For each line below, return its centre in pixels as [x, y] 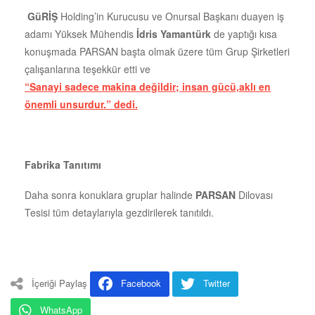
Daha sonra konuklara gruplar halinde [110, 194]
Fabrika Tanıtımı [63, 164]
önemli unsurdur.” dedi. [81, 104]
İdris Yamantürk [175, 33]
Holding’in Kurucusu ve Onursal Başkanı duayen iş [171, 16]
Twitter [217, 283]
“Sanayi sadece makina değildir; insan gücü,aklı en [148, 86]
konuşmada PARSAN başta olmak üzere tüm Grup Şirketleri [157, 51]
